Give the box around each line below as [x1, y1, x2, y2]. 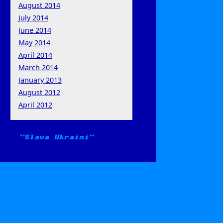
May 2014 [18, 37, 50, 47]
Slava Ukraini [23, 135, 89, 140]
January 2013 [18, 75, 62, 85]
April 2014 [18, 50, 52, 60]
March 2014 [18, 62, 58, 72]
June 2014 [18, 25, 51, 35]
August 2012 [18, 87, 60, 97]
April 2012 [18, 100, 52, 110]
